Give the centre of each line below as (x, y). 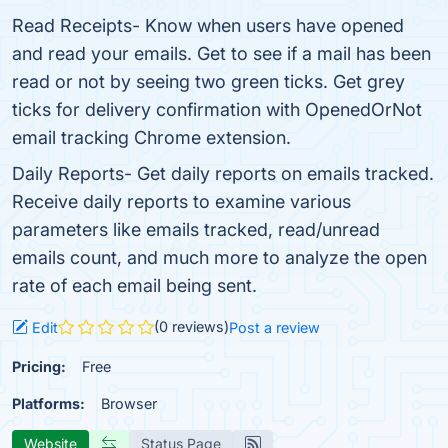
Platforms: (48, 403)
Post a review (274, 328)
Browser (129, 403)
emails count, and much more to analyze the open (219, 257)
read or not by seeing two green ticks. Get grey (208, 81)
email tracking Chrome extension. (151, 137)
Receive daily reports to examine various (181, 201)
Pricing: (39, 366)
